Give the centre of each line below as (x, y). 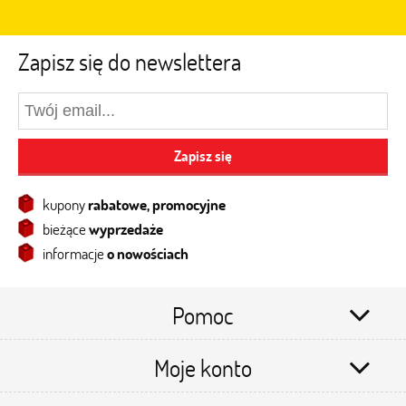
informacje (75, 253)
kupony (65, 204)
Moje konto (203, 368)
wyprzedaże (126, 229)
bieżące (66, 229)
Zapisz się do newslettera (130, 62)
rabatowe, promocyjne (157, 204)
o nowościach (148, 253)
